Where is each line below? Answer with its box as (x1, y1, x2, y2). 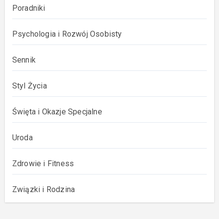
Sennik (12, 55, 36, 65)
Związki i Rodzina (12, 184, 75, 194)
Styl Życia (12, 81, 47, 90)
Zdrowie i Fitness (12, 158, 74, 168)
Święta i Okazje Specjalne (12, 107, 102, 116)
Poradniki (12, 3, 45, 13)
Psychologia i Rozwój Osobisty (12, 29, 122, 39)
